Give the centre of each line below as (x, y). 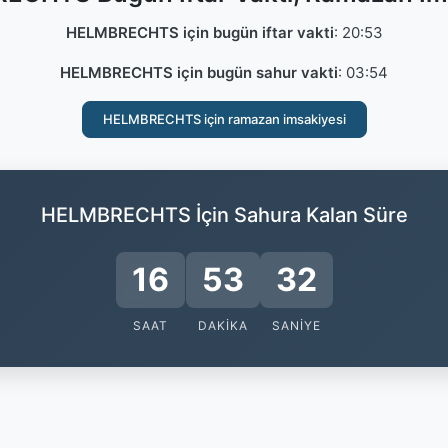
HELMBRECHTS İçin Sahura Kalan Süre (224, 215)
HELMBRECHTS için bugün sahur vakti (199, 72)
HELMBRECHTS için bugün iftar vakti (199, 32)
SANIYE (296, 325)
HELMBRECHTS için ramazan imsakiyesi (224, 119)
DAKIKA (224, 325)
